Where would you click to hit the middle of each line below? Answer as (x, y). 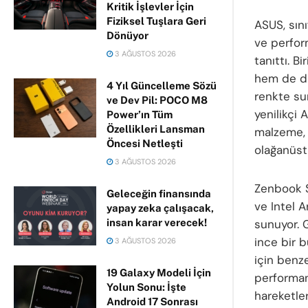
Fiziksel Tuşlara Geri (156, 21)
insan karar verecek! (157, 222)
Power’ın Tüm (140, 114)
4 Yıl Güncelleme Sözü (162, 86)
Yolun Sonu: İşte (146, 287)
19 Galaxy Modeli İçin (159, 273)
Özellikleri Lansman (156, 129)
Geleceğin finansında (159, 194)
